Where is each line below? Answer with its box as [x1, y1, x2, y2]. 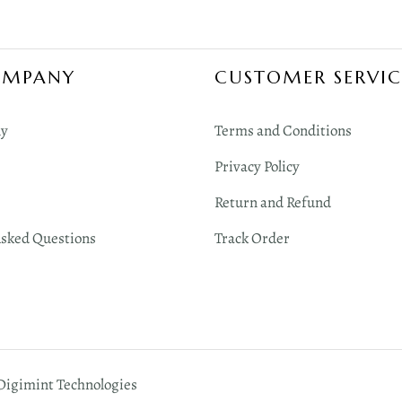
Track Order [214, 227, 290, 249]
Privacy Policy [214, 155, 300, 177]
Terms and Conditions [214, 119, 352, 141]
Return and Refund [214, 191, 331, 213]
